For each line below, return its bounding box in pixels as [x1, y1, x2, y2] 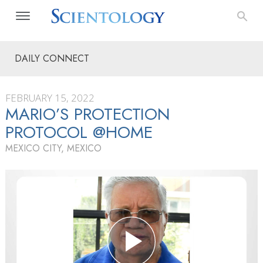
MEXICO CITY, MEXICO [5, 141, 102, 155]
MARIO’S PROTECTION [5, 102, 171, 126]
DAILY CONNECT [15, 52, 89, 65]
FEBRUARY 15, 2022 [5, 91, 95, 104]
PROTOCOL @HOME [5, 120, 153, 144]
